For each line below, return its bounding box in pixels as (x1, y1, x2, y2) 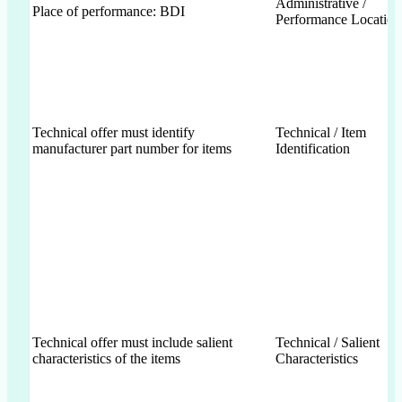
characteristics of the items (32, 350, 180, 366)
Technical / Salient (275, 334, 380, 350)
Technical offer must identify (32, 124, 195, 140)
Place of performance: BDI (32, 3, 185, 19)
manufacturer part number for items (32, 140, 232, 156)
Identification (275, 140, 350, 156)
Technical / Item (275, 124, 366, 140)
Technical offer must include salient (32, 334, 232, 350)
